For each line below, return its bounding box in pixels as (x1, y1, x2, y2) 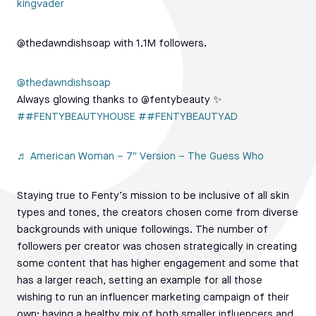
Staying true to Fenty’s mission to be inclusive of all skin (17, 191, 289, 202)
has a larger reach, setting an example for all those (17, 276, 262, 287)
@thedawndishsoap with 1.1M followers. (17, 39, 207, 50)
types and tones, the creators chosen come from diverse (17, 208, 298, 219)
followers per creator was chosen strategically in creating (17, 242, 297, 253)
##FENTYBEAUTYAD (138, 112, 238, 123)
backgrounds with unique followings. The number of (17, 225, 268, 236)
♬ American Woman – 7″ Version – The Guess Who (17, 152, 264, 163)
